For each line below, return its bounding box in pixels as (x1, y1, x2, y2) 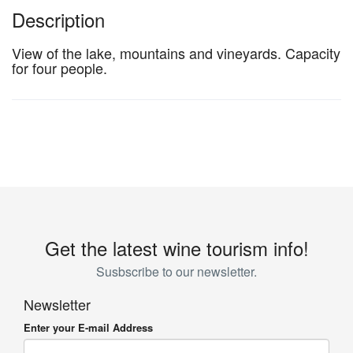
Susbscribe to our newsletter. (96, 262, 257, 281)
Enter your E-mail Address (24, 320, 153, 335)
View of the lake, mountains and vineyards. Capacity (12, 43, 340, 63)
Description (12, 6, 105, 33)
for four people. (12, 58, 107, 78)
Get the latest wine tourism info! (44, 234, 309, 262)
